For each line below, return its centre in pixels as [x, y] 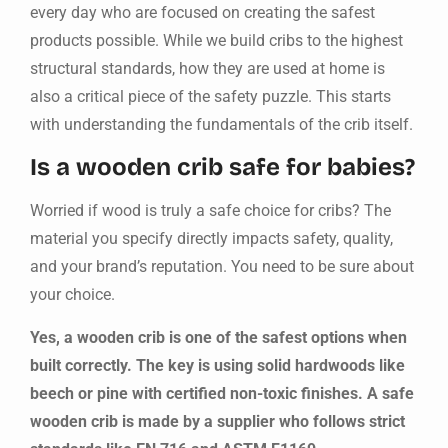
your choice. [72, 295]
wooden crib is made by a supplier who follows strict [217, 421]
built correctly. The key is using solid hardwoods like [217, 365]
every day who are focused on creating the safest [202, 13]
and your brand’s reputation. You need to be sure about [222, 267]
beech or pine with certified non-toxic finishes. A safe [222, 393]
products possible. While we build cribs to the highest [216, 41]
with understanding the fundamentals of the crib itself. [221, 125]
